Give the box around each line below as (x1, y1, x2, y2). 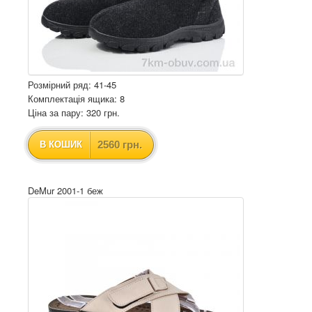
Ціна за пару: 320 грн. (28, 106, 120, 119)
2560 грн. (97, 139, 142, 150)
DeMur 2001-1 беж (28, 184, 103, 197)
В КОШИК (40, 139, 82, 150)
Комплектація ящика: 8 (28, 92, 125, 105)
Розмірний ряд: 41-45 (28, 78, 116, 91)
